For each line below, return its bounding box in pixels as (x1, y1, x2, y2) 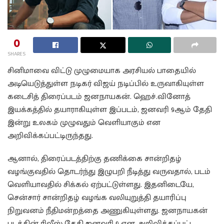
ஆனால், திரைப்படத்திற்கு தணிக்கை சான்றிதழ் (7, 151, 181, 165)
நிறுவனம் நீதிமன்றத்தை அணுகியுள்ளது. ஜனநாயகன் (7, 203, 207, 217)
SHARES (7, 49, 25, 58)
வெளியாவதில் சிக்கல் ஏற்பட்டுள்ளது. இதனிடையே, (7, 177, 194, 191)
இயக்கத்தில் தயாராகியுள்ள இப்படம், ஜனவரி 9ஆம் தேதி (7, 102, 212, 116)
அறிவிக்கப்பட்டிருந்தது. (7, 128, 93, 142)
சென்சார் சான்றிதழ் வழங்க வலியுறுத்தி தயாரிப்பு (7, 190, 186, 204)
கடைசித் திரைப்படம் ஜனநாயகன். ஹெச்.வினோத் (7, 89, 190, 103)
